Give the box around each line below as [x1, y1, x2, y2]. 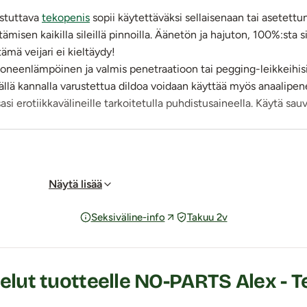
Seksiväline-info [90, 210, 165, 223]
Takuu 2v [186, 210, 228, 223]
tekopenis [42, 11, 90, 25]
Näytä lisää [49, 177, 102, 191]
